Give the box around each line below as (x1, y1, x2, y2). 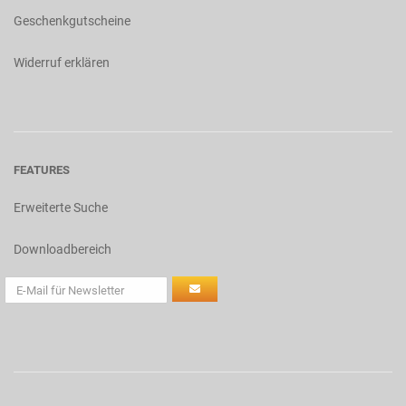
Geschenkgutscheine (14, 14, 130, 28)
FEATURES (14, 163, 70, 177)
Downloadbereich (14, 242, 111, 256)
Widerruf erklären (14, 55, 110, 70)
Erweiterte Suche (14, 200, 108, 215)
